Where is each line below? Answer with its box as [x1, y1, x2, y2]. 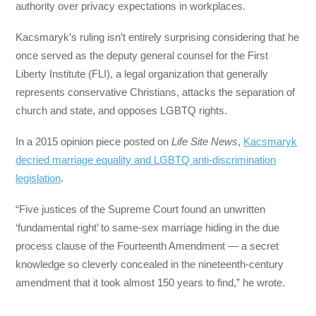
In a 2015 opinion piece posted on [16, 135, 172, 148]
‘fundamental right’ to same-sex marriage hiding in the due [16, 221, 280, 234]
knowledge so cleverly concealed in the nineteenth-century [16, 258, 284, 271]
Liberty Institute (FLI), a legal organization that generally [16, 68, 269, 80]
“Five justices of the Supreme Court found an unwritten [16, 203, 266, 216]
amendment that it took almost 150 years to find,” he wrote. [16, 276, 286, 289]
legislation [16, 172, 61, 185]
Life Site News [171, 135, 238, 148]
